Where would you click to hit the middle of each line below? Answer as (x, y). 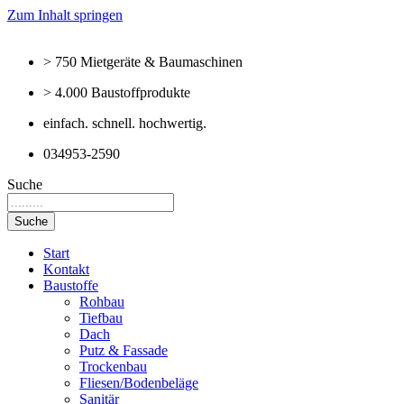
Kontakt (66, 269)
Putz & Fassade (124, 350)
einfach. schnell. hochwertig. (125, 123)
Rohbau (102, 302)
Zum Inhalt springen (65, 15)
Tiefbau (101, 318)
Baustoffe (71, 285)
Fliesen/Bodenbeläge (139, 383)
